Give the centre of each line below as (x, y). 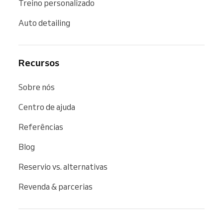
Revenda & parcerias (56, 186)
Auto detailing (44, 23)
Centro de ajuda (47, 107)
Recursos (39, 62)
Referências (41, 127)
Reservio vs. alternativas (63, 167)
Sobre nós (37, 87)
